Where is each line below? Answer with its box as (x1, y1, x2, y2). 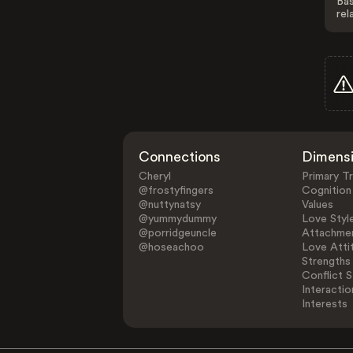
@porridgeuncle (139, 228, 217, 239)
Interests (301, 299, 347, 310)
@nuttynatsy (139, 199, 202, 210)
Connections (139, 150, 221, 164)
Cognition (301, 185, 351, 196)
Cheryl (139, 171, 172, 182)
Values (301, 199, 333, 210)
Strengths (301, 256, 351, 267)
